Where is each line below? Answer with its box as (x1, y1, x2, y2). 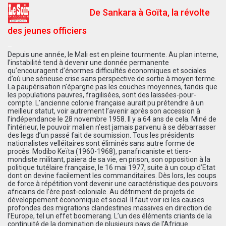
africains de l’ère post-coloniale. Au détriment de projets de (8, 187, 195, 196)
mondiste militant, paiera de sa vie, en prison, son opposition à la (8, 155, 210, 163)
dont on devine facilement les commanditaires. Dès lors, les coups (8, 171, 216, 180)
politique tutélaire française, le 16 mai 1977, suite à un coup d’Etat (8, 163, 215, 172)
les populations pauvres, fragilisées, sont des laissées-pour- (8, 90, 196, 99)
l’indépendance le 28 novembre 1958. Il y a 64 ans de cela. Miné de (8, 115, 216, 123)
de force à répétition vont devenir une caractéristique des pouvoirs (8, 179, 218, 188)
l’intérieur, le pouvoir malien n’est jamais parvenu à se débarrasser (8, 123, 216, 131)
